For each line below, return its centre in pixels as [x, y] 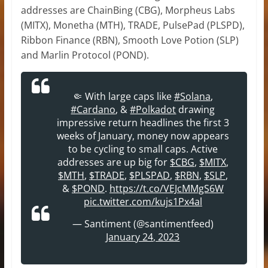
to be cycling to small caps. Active [143, 149]
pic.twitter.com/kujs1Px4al [143, 201]
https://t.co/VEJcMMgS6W [166, 188]
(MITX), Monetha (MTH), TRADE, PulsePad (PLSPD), [133, 25]
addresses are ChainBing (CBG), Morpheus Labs [128, 10]
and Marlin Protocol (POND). [85, 55]
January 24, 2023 [143, 237]
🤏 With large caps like [123, 96]
